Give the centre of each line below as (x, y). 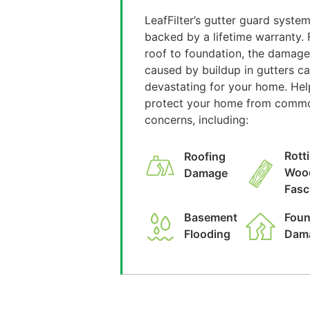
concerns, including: (197, 120)
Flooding (207, 234)
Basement (211, 217)
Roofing (205, 156)
